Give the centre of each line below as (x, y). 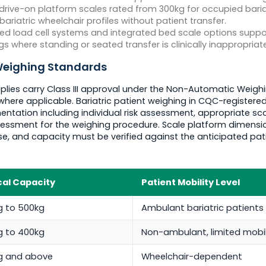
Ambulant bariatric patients (202, 208)
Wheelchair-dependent (192, 257)
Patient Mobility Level (191, 183)
